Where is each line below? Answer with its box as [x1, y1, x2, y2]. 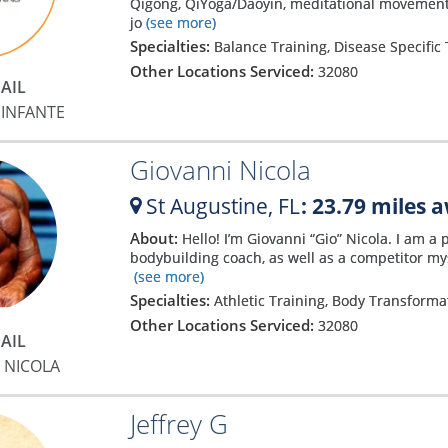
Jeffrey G [129, 405, 228, 442]
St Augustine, [140, 191, 278, 220]
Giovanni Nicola [129, 151, 311, 188]
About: [129, 228, 182, 249]
